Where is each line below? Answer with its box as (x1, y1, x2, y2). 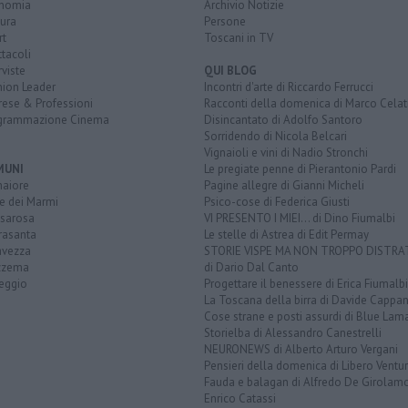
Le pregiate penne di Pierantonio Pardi (204, 160, 396, 177)
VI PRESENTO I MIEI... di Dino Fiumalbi (204, 209, 395, 226)
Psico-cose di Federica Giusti (204, 193, 350, 209)
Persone (204, 13, 246, 29)
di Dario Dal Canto (204, 259, 299, 275)
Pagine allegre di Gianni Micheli (204, 177, 364, 193)
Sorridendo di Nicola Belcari (204, 127, 347, 144)
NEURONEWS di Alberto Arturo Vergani (204, 341, 398, 357)
